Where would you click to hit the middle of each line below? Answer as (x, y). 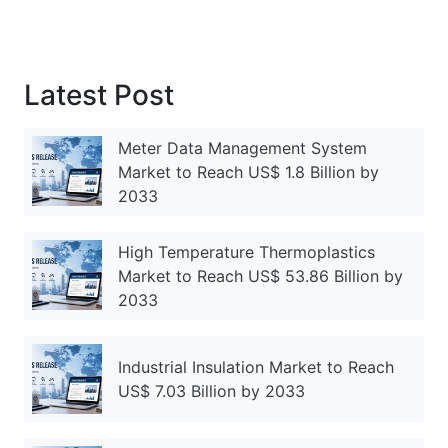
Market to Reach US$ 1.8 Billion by (248, 171)
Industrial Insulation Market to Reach (256, 366)
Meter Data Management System (242, 147)
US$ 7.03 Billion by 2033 (211, 390)
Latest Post (99, 94)
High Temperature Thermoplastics (246, 251)
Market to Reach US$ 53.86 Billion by (260, 275)
